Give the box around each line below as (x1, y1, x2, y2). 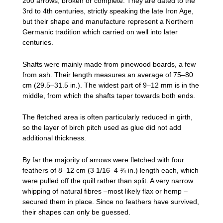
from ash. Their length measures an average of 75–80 (22, 70, 193, 79)
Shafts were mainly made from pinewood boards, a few (22, 60, 196, 68)
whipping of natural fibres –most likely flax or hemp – (22, 187, 188, 195)
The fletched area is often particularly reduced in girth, (22, 113, 193, 121)
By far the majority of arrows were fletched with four (22, 155, 184, 164)
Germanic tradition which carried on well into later (22, 28, 178, 36)
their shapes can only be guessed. (22, 208, 130, 216)
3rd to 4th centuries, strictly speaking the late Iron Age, (22, 7, 194, 15)
